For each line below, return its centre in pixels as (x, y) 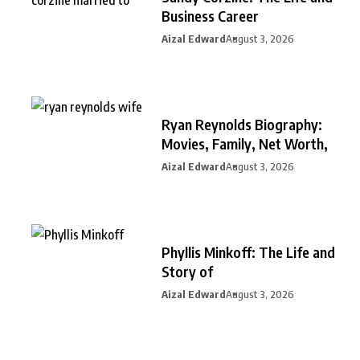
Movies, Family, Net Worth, (245, 143)
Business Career (210, 15)
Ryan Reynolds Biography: (242, 124)
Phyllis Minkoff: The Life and (248, 252)
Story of (187, 271)
